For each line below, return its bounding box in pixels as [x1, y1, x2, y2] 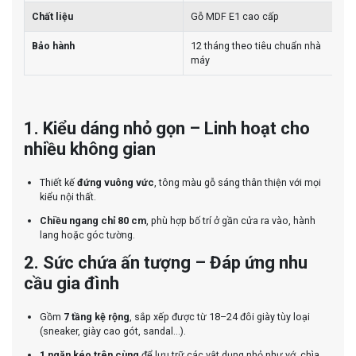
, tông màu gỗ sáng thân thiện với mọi [154, 176, 321, 188]
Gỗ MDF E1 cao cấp [191, 10, 280, 23]
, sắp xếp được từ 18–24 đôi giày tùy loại [130, 310, 310, 323]
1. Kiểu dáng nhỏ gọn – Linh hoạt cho [24, 118, 310, 138]
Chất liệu [32, 10, 74, 23]
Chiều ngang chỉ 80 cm [40, 215, 146, 227]
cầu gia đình [24, 273, 119, 293]
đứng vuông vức [77, 176, 154, 188]
